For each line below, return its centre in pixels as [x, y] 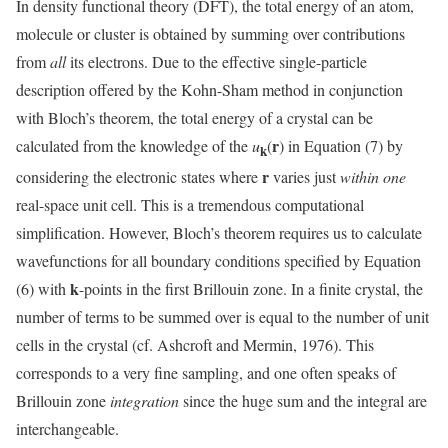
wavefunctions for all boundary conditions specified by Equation [218, 261]
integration [144, 401]
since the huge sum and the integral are [303, 401]
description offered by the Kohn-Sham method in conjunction [209, 90]
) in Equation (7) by [341, 146]
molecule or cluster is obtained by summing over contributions [210, 34]
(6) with [43, 289]
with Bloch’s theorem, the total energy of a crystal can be [194, 118]
